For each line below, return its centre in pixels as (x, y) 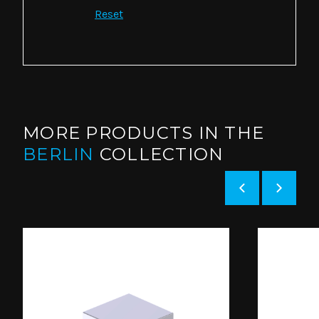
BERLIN (61, 154)
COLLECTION (162, 154)
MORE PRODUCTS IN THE (143, 132)
